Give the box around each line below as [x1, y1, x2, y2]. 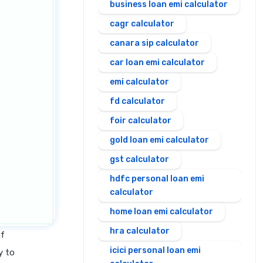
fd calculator [110, 96, 165, 106]
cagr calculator [110, 19, 174, 29]
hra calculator [110, 226, 170, 236]
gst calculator [110, 154, 169, 164]
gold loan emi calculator [110, 135, 209, 145]
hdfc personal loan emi [110, 174, 204, 184]
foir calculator [110, 116, 171, 126]
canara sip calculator [110, 38, 199, 48]
